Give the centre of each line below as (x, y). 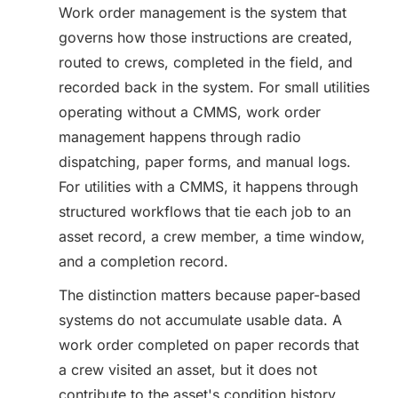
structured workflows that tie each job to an (205, 211)
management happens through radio (180, 137)
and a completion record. (143, 261)
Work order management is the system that (203, 12)
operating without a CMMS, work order (190, 112)
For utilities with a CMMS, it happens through (208, 187)
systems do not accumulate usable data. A (200, 320)
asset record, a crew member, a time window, (212, 236)
